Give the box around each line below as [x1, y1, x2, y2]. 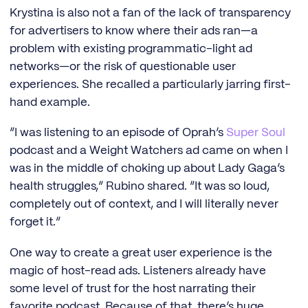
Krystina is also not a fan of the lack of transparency [10, 7, 291, 19]
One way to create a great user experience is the [10, 247, 272, 259]
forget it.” [10, 217, 60, 228]
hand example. [10, 96, 90, 108]
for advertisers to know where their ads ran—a [10, 25, 258, 36]
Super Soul [226, 127, 285, 139]
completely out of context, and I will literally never [10, 199, 278, 210]
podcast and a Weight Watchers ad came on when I [10, 145, 288, 157]
